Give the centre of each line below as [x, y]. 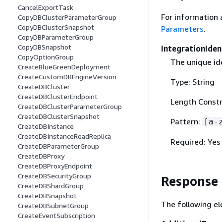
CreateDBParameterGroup [58, 146]
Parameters [182, 28]
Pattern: [186, 121]
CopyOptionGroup [46, 57]
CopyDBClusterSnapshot [56, 27]
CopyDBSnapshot [45, 47]
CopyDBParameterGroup [56, 37]
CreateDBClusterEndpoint [58, 97]
